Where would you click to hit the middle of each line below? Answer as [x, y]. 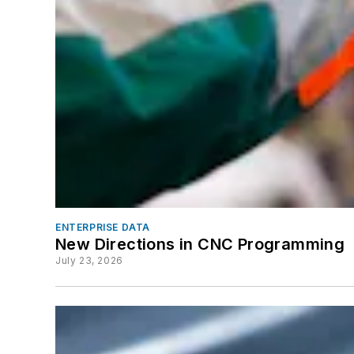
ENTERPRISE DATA [103, 227]
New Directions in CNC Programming [200, 244]
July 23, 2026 [89, 260]
